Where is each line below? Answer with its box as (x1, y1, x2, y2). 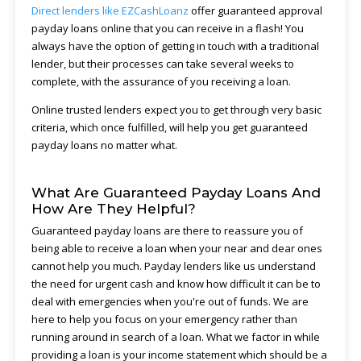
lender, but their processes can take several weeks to (31, 56, 294, 71)
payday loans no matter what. (31, 137, 177, 152)
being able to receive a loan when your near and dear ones (31, 241, 322, 255)
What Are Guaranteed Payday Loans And (31, 184, 321, 201)
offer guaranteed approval (188, 2, 322, 18)
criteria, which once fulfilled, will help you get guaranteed (31, 119, 308, 135)
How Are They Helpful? (31, 200, 196, 217)
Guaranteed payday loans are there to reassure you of (31, 223, 303, 238)
